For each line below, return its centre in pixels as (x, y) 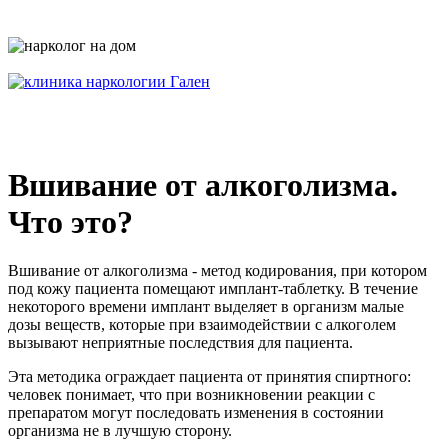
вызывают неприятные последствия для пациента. (180, 343)
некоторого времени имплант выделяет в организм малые (206, 307)
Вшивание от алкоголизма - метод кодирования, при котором (217, 271)
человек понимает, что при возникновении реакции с (191, 395)
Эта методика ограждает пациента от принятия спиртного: (209, 377)
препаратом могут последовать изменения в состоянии (196, 413)
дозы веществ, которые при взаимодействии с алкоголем (202, 325)
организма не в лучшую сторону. (120, 431)
